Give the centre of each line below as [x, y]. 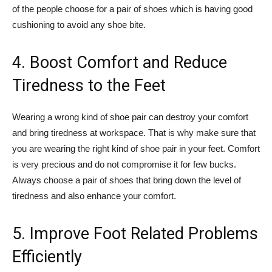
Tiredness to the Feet [89, 85]
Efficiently [47, 257]
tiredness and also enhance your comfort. [94, 195]
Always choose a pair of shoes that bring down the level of [127, 180]
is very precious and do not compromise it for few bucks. [124, 164]
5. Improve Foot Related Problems [135, 233]
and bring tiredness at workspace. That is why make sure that [134, 132]
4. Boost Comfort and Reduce [120, 62]
